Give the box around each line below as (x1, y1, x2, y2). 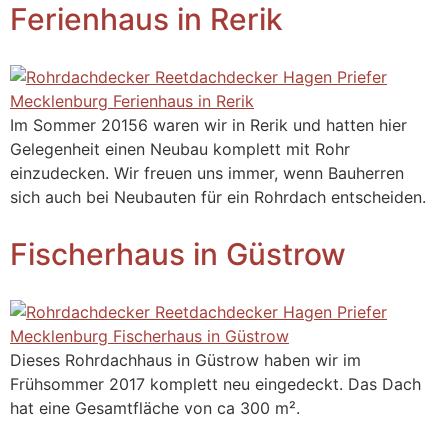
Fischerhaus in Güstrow (10, 235, 346, 272)
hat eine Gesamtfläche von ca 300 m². (10, 397, 300, 418)
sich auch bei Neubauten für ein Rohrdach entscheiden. (10, 187, 426, 208)
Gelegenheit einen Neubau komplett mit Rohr (10, 139, 350, 160)
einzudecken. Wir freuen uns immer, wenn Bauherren (10, 163, 404, 184)
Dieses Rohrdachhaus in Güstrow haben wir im (10, 349, 361, 370)
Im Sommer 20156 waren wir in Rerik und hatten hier (10, 115, 407, 136)
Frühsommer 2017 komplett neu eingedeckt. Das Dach (10, 373, 421, 394)
